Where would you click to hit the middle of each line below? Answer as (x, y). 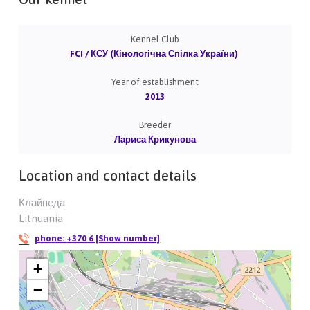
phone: (51, 239)
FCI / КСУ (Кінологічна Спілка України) (155, 54)
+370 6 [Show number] (113, 239)
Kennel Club (155, 39)
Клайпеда (42, 203)
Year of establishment (155, 82)
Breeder (155, 125)
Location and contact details (108, 176)
